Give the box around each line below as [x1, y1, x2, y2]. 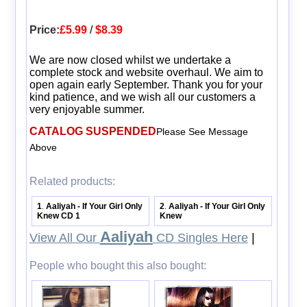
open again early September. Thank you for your [29, 78, 262, 90]
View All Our [29, 231, 100, 245]
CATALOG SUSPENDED [29, 125, 156, 137]
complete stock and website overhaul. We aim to [29, 66, 263, 78]
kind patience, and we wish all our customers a [29, 90, 256, 103]
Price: [29, 23, 60, 36]
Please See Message [156, 125, 248, 137]
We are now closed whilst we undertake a [29, 53, 231, 66]
